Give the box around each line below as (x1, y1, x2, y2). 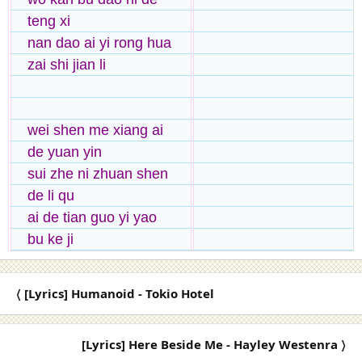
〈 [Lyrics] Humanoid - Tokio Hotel (16, 285, 214, 302)
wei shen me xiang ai (27, 122, 163, 139)
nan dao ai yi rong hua (27, 35, 171, 52)
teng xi (27, 13, 70, 30)
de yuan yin (27, 144, 102, 161)
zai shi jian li (27, 57, 106, 74)
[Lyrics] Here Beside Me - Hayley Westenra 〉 (82, 336, 346, 353)
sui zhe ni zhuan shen (27, 166, 168, 183)
